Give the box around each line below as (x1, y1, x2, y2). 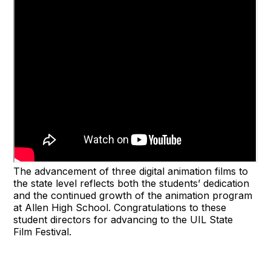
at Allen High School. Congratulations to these (13, 201, 227, 214)
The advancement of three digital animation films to (13, 165, 249, 177)
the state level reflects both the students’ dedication (13, 177, 250, 189)
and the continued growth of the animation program (13, 189, 253, 201)
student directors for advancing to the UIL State (13, 213, 233, 226)
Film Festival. (13, 225, 72, 238)
